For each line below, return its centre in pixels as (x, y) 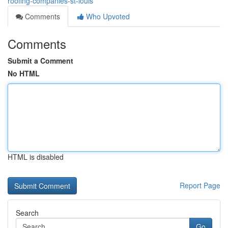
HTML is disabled (36, 157)
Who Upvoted (107, 16)
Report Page (200, 185)
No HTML (24, 73)
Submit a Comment (40, 61)
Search (27, 213)
